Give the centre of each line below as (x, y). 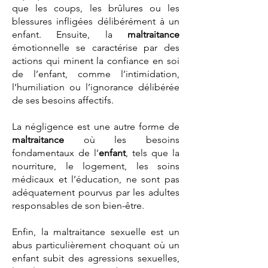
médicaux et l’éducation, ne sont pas (96, 179)
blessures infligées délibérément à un (96, 21)
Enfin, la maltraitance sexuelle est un (96, 232)
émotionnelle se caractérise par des (96, 48)
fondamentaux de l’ (55, 153)
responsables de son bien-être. (78, 205)
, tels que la (153, 153)
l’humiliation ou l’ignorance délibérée (96, 87)
